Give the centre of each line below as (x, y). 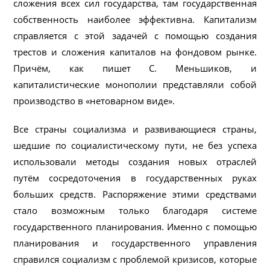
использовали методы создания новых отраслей (135, 161)
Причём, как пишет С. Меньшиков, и (135, 68)
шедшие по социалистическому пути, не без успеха (135, 145)
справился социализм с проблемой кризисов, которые (135, 259)
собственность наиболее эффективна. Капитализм (135, 19)
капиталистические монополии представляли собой (135, 84)
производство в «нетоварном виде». (94, 100)
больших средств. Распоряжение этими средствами (135, 194)
